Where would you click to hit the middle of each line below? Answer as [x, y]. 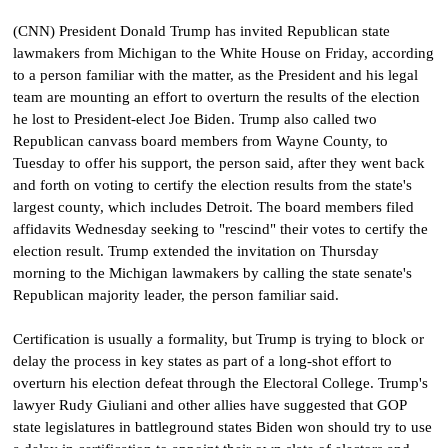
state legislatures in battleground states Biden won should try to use [222, 426]
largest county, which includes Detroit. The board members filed [213, 206]
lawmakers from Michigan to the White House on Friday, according [223, 52]
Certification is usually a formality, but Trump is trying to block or [218, 338]
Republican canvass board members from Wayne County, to [200, 140]
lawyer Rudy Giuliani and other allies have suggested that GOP [209, 404]
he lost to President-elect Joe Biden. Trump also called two [195, 118]
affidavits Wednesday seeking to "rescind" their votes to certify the [220, 228]
